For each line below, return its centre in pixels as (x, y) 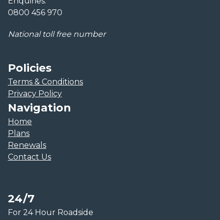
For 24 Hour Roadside (51, 212)
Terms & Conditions (45, 82)
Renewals (27, 145)
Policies (30, 68)
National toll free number (57, 34)
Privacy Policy (35, 94)
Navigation (40, 108)
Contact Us (29, 157)
